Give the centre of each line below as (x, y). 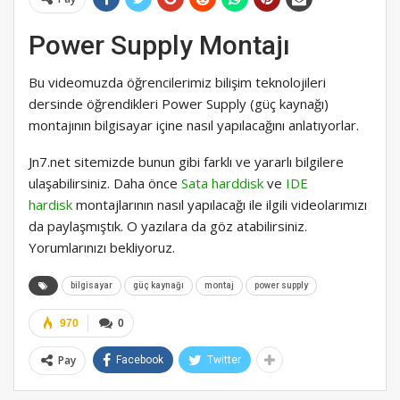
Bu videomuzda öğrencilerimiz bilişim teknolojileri (177, 82)
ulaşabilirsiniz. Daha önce (105, 183)
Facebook (140, 359)
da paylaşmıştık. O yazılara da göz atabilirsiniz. (168, 225)
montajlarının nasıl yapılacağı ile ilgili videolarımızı (220, 204)
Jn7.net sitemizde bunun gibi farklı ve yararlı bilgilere (186, 161)
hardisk (50, 204)
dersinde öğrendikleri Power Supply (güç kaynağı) (179, 103)
